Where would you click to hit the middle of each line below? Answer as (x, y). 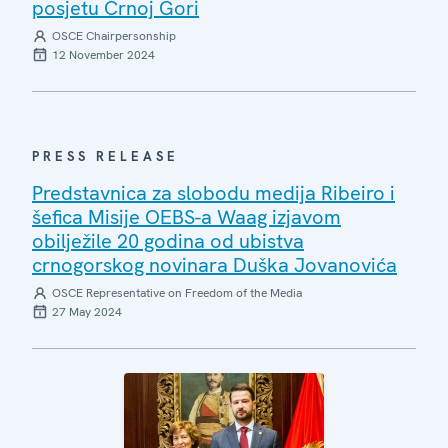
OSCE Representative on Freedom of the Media (177, 293)
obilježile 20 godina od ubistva (168, 241)
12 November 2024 (103, 55)
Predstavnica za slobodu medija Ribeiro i (213, 193)
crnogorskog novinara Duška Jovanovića (214, 265)
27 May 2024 (87, 312)
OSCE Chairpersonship (114, 36)
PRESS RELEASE (105, 156)
